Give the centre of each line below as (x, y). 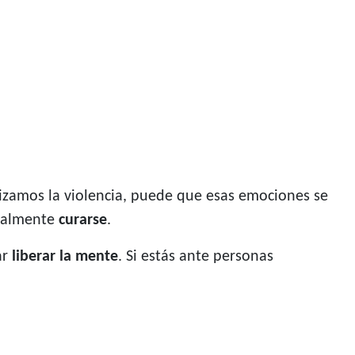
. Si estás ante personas (196, 257)
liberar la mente (65, 257)
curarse (83, 221)
